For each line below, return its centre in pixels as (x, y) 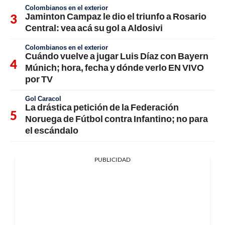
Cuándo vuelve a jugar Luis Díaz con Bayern (117, 56)
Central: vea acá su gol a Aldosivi (94, 28)
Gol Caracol (43, 99)
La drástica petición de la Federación (102, 107)
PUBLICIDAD (113, 160)
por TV (39, 79)
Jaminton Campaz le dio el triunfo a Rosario (116, 16)
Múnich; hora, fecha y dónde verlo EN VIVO (115, 68)
